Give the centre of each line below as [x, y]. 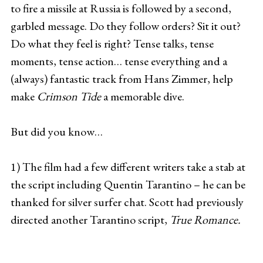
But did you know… [56, 131]
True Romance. [205, 219]
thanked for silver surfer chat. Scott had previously [127, 202]
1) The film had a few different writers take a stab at [128, 166]
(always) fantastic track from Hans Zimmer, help [122, 78]
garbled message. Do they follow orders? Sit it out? [125, 26]
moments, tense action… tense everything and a [119, 61]
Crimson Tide [69, 96]
